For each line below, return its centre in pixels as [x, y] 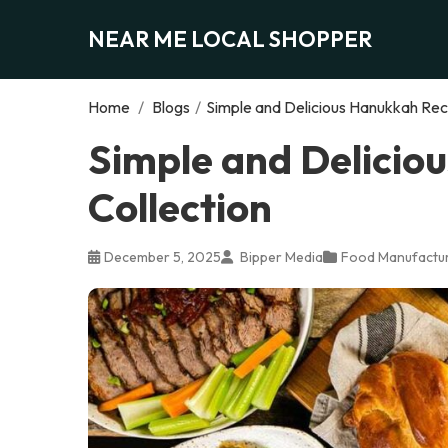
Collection [180, 206]
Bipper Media [280, 256]
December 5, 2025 [162, 256]
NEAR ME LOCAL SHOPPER [230, 38]
